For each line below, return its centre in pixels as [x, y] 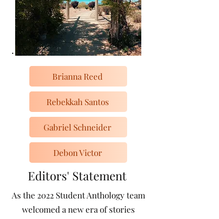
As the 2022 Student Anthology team [78, 195]
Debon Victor [77, 153]
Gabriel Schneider [77, 127]
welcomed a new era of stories [78, 209]
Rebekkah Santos [77, 102]
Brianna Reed [77, 76]
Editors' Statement [77, 175]
